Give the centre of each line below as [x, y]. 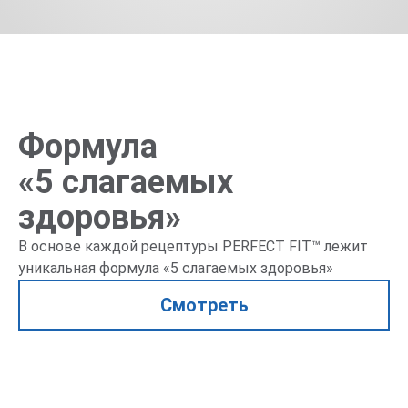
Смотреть [204, 305]
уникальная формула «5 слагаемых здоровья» [176, 268]
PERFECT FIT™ [271, 246]
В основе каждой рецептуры [120, 246]
